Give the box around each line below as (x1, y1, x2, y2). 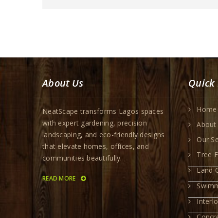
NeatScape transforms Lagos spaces (42, 107, 164, 116)
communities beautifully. (42, 153, 122, 163)
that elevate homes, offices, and (42, 142, 149, 151)
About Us (42, 76, 84, 90)
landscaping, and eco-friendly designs (42, 130, 165, 139)
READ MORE (42, 174, 77, 182)
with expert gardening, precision (42, 118, 147, 127)
